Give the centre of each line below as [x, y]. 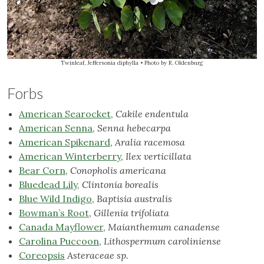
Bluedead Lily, [49, 185]
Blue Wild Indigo [55, 199]
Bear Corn [42, 171]
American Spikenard [65, 142]
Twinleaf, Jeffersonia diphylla [100, 62]
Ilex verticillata [159, 156]
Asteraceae [91, 255]
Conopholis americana [118, 171]
